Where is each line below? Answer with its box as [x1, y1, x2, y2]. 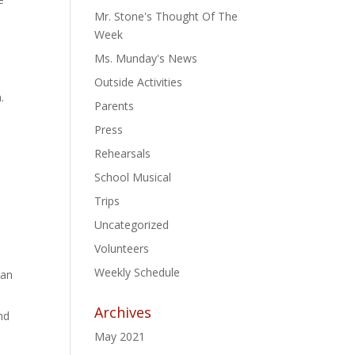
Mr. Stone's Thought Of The [94, 8, 239, 24]
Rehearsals [94, 145, 151, 161]
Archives [94, 302, 152, 322]
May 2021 [94, 328, 146, 344]
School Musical [94, 169, 172, 185]
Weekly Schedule [94, 264, 181, 280]
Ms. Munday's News [94, 50, 198, 66]
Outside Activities [94, 74, 183, 90]
